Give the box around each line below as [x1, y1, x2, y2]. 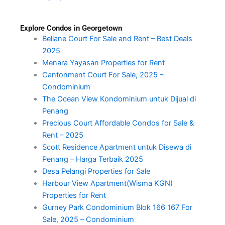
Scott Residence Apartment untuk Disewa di [42, 142, 191, 152]
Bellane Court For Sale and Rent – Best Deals [42, 34, 192, 43]
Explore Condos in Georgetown [20, 23, 122, 33]
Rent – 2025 [42, 130, 83, 140]
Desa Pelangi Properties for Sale [42, 166, 150, 176]
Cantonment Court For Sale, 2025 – [42, 70, 163, 79]
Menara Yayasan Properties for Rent [42, 58, 165, 67]
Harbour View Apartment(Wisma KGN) [42, 178, 173, 188]
